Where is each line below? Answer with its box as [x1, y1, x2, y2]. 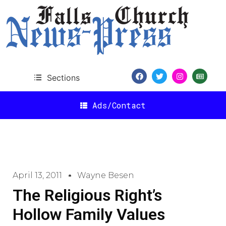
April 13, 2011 [13, 171, 62, 180]
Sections [46, 72, 80, 83]
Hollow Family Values [13, 205, 165, 224]
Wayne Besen [77, 171, 134, 180]
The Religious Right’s [13, 186, 162, 205]
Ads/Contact [92, 99, 146, 110]
